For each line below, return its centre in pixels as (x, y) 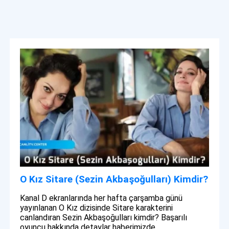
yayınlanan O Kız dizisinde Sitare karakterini (97, 208)
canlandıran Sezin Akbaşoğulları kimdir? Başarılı (104, 218)
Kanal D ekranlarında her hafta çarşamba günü (101, 198)
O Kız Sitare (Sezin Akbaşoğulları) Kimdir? (114, 179)
